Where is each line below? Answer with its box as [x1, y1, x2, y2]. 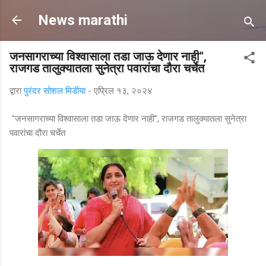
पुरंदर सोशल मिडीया [24, 85, 85, 96]
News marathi [38, 12, 128, 28]
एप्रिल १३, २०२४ [94, 85, 153, 96]
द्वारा [9, 85, 24, 96]
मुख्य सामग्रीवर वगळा [99, 9, 167, 20]
